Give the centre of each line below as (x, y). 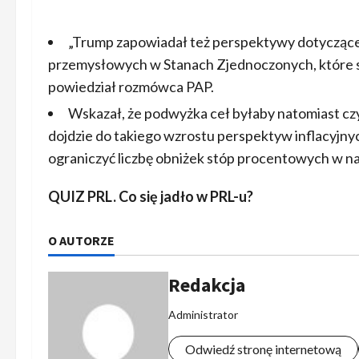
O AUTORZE (81, 240)
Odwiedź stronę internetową (263, 349)
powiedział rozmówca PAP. (131, 87)
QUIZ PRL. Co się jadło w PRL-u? (151, 196)
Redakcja (207, 285)
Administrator (203, 315)
